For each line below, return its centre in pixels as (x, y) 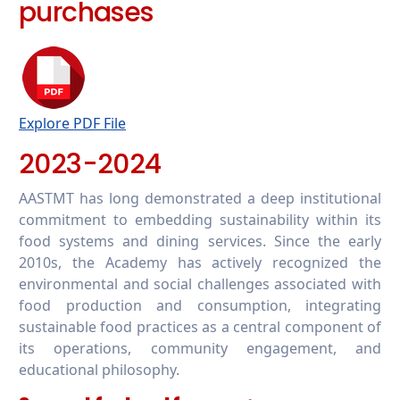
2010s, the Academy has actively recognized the (200, 262)
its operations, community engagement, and (200, 348)
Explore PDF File (72, 123)
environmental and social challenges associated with (200, 283)
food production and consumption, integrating (200, 305)
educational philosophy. (99, 369)
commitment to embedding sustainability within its (200, 219)
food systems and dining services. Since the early (200, 241)
